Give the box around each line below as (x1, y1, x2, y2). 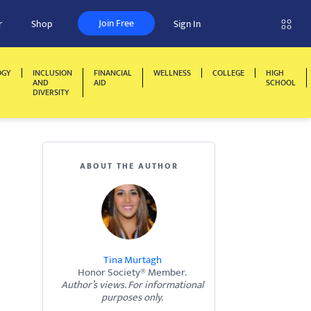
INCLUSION (33, 66, 72, 80)
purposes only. (101, 289, 163, 306)
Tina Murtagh (103, 251, 162, 269)
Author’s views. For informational (61, 276, 203, 294)
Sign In (174, 16, 201, 32)
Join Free (99, 15, 134, 31)
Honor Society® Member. (78, 264, 187, 281)
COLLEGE (212, 66, 244, 80)
